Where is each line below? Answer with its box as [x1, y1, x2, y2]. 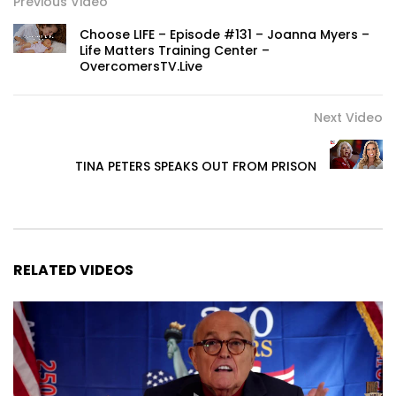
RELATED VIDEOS [13, 259, 133, 280]
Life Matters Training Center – [80, 41, 270, 59]
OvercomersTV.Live [80, 57, 202, 75]
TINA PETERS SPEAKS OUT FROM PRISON [75, 156, 316, 175]
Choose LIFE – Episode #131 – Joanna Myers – [80, 25, 369, 43]
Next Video [314, 108, 383, 126]
